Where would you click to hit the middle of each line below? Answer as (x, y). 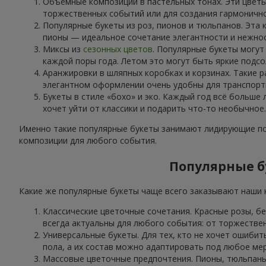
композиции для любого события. (88, 141)
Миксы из (63, 49)
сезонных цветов (118, 49)
